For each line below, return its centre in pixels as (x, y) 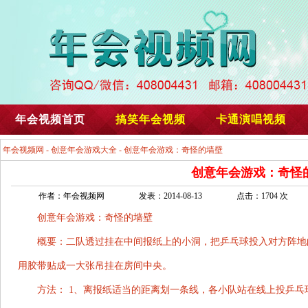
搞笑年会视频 (151, 119)
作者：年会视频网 (71, 196)
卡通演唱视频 (251, 119)
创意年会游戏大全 (84, 150)
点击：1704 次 (262, 196)
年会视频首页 (50, 119)
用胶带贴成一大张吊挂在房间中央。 (95, 266)
